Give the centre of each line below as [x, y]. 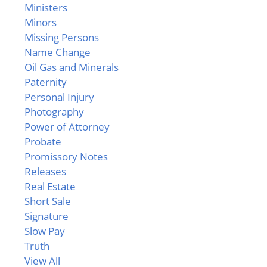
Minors [41, 22]
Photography [54, 112]
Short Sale [48, 201]
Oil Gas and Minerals [72, 67]
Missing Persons [62, 37]
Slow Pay [45, 231]
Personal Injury [59, 97]
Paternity [46, 82]
